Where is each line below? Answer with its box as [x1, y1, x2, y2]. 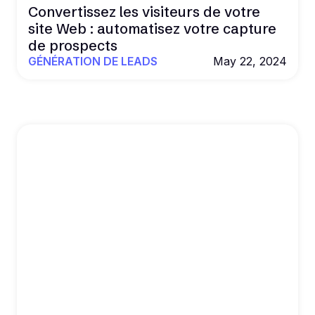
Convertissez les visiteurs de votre [28, 3, 260, 20]
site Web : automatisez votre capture [28, 20, 276, 37]
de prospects [28, 37, 117, 54]
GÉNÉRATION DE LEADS [28, 54, 157, 68]
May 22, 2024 [213, 54, 287, 68]
